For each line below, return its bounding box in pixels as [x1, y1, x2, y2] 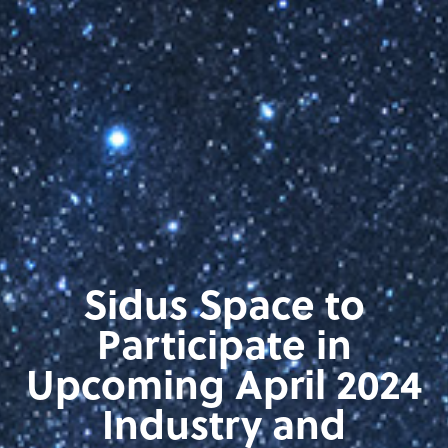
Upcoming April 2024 [26, 353, 422, 412]
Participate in [96, 313, 352, 372]
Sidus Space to [83, 273, 365, 332]
